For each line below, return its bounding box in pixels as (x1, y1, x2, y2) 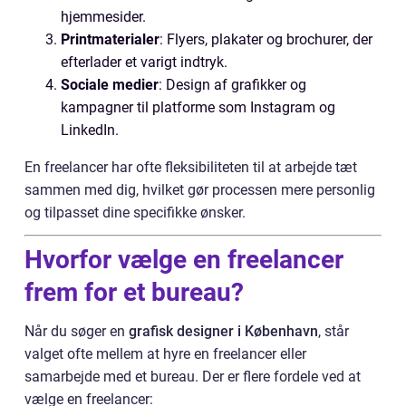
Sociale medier (61, 76, 159, 93)
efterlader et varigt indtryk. (61, 53, 227, 71)
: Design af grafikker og (159, 76, 306, 93)
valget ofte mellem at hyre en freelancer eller (24, 345, 306, 362)
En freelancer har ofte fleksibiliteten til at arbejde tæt (24, 159, 357, 176)
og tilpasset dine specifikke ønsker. (24, 204, 246, 221)
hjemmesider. (61, 8, 146, 25)
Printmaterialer (61, 31, 159, 48)
